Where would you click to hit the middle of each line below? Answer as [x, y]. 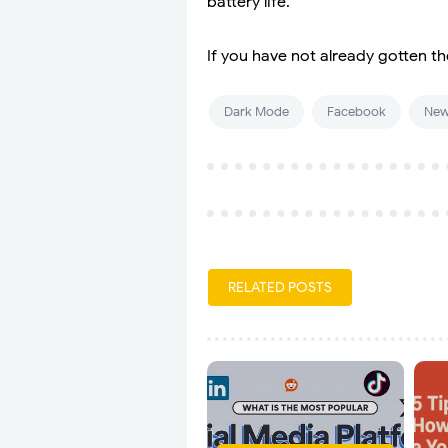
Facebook [356, 112]
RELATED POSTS [280, 288]
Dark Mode [256, 112]
